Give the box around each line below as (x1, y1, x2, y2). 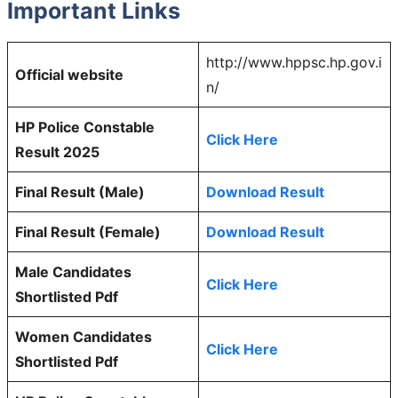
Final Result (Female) (15, 223, 161, 242)
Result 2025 (15, 143, 99, 162)
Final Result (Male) (15, 183, 145, 202)
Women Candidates (15, 328, 152, 346)
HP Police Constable (15, 118, 155, 137)
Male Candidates (15, 263, 131, 282)
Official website (15, 66, 123, 84)
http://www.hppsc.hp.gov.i (206, 53, 382, 72)
